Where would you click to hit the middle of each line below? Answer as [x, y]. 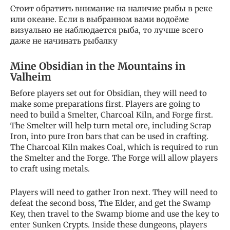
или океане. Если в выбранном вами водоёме [100, 20]
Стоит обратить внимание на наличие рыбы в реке [111, 9]
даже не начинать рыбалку [64, 41]
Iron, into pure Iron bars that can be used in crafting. [109, 137]
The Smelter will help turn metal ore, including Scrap [111, 126]
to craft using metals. [50, 169]
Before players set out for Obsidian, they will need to [109, 93]
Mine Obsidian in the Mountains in [98, 66]
